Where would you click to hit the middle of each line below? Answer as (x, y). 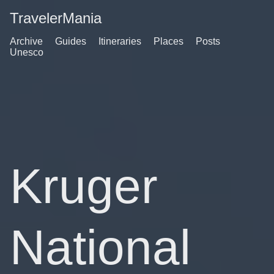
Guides (71, 41)
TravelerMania (56, 18)
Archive (26, 41)
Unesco (27, 52)
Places (168, 41)
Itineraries (120, 41)
